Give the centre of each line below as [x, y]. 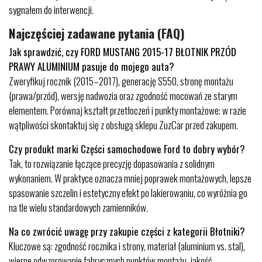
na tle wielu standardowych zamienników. [78, 207]
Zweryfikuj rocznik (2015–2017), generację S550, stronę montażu [121, 81]
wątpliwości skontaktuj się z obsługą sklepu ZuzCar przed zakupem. [123, 125]
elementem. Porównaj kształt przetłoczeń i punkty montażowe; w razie [127, 110]
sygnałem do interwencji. [51, 10]
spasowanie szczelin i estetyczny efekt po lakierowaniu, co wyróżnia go [128, 193]
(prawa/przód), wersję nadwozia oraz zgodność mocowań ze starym [123, 96]
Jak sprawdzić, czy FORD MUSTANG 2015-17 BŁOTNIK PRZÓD [123, 52]
